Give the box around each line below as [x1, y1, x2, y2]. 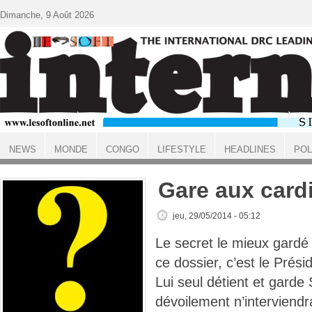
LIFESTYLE [157, 144, 206, 155]
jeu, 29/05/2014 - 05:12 [173, 211, 260, 221]
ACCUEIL [2, 157, 35, 166]
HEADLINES [224, 144, 276, 155]
